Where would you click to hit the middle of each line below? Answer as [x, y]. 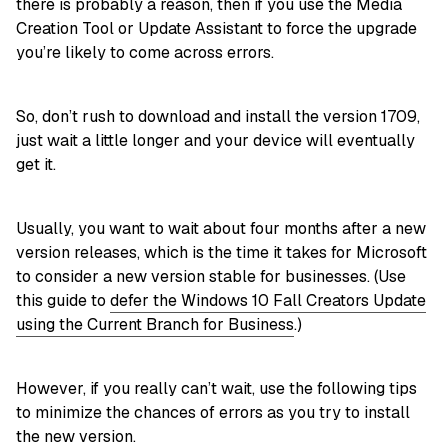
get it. [36, 164]
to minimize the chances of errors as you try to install [213, 412]
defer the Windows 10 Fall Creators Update [268, 300]
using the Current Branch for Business [155, 324]
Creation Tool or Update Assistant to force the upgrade [216, 28]
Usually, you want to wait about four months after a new [221, 228]
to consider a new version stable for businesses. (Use [211, 276]
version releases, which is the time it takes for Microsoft [221, 252]
